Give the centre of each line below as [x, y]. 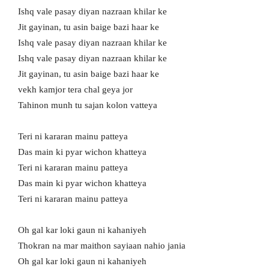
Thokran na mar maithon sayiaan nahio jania [102, 246]
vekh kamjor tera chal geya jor [75, 90]
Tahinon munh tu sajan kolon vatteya [88, 105]
